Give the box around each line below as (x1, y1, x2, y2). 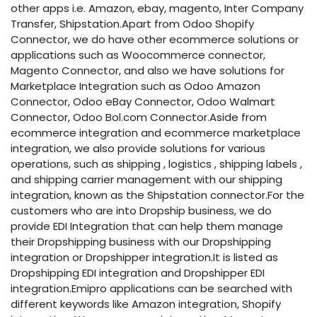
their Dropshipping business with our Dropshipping (11, 234, 271, 249)
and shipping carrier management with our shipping (11, 172, 282, 187)
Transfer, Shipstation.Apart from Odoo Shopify (11, 16, 254, 31)
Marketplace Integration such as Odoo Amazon (11, 79, 260, 93)
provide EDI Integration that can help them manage (11, 219, 283, 234)
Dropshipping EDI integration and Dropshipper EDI (11, 265, 265, 280)
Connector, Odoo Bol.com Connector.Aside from (11, 110, 267, 125)
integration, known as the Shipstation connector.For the (11, 188, 304, 202)
